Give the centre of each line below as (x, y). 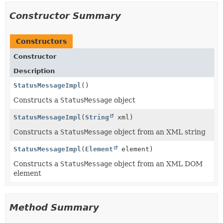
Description (34, 71)
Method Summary (54, 207)
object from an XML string (159, 132)
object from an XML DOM (157, 164)
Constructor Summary (65, 16)
